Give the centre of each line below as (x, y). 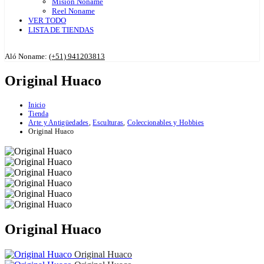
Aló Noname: (27, 56)
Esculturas (108, 122)
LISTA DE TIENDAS (61, 30)
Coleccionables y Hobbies (166, 122)
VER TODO (47, 20)
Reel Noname (73, 11)
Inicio (37, 105)
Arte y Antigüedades (59, 122)
